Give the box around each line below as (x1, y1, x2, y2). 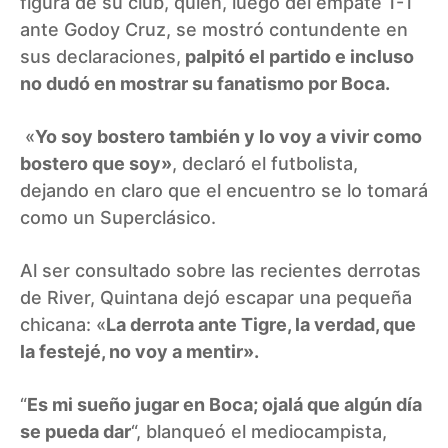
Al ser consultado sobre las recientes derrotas (20, 259, 421, 281)
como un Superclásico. (20, 206, 216, 228)
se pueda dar (20, 420, 131, 442)
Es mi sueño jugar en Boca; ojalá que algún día (27, 393, 422, 415)
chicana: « (20, 313, 106, 335)
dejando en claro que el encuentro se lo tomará (20, 179, 428, 201)
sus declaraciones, (20, 45, 181, 67)
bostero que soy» (20, 152, 172, 174)
